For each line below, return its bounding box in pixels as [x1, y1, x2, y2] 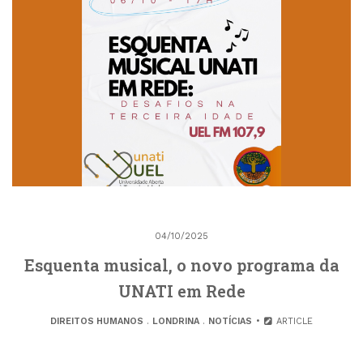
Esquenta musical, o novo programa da [23, 254, 340, 276]
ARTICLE [273, 316, 314, 327]
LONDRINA [152, 316, 199, 327]
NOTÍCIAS [207, 316, 252, 327]
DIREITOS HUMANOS [49, 316, 143, 327]
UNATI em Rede [117, 280, 246, 302]
